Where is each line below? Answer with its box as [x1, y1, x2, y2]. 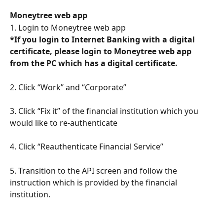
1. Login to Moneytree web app [10, 22, 126, 33]
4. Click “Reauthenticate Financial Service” [10, 141, 163, 152]
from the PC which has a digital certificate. [10, 58, 178, 69]
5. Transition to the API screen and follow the [10, 165, 179, 176]
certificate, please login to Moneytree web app [10, 46, 193, 57]
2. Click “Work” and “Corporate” [10, 81, 126, 93]
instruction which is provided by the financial [10, 177, 179, 188]
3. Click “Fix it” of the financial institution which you [10, 106, 200, 117]
